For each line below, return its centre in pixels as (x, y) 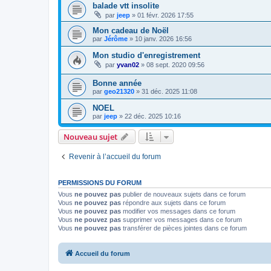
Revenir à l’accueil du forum (115, 157)
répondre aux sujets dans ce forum (173, 203)
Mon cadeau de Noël (131, 30)
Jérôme (116, 38)
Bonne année (117, 83)
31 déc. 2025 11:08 (169, 92)
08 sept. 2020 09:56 (175, 64)
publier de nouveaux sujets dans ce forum (183, 194)
